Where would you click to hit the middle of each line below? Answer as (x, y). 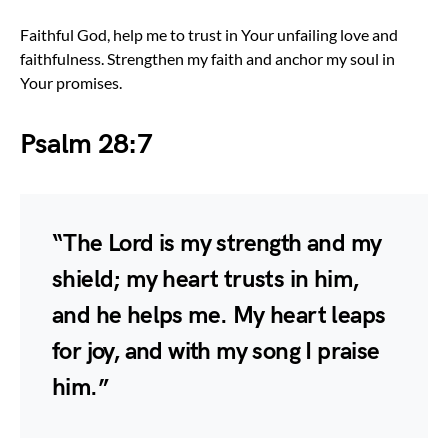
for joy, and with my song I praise (216, 351)
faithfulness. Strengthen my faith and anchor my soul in (207, 58)
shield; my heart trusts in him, (205, 279)
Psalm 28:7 (86, 144)
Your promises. (71, 82)
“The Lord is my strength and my (217, 243)
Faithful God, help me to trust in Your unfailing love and (209, 34)
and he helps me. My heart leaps (219, 315)
